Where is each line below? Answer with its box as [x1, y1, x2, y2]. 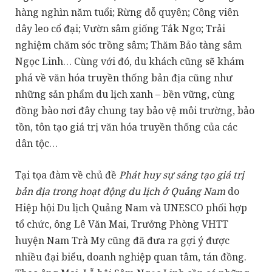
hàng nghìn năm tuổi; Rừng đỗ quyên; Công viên [15, 5, 239, 19]
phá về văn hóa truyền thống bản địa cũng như [15, 71, 233, 85]
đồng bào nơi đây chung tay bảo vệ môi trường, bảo [15, 104, 254, 118]
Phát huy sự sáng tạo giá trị [119, 168, 244, 182]
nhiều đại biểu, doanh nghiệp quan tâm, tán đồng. [15, 250, 246, 263]
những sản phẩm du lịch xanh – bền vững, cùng [15, 87, 235, 101]
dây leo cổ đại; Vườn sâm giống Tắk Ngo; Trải [15, 22, 225, 36]
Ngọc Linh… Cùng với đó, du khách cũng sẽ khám [15, 55, 244, 69]
